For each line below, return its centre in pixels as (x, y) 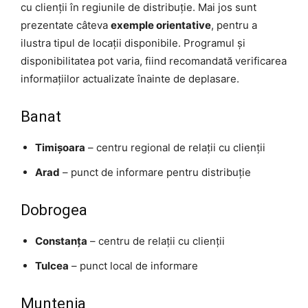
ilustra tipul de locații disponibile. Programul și (133, 43)
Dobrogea (54, 210)
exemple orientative (161, 25)
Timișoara (60, 147)
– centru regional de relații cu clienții (175, 147)
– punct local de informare (133, 265)
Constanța (61, 241)
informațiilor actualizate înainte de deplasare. (130, 78)
